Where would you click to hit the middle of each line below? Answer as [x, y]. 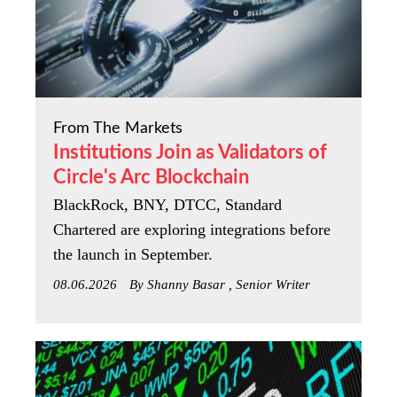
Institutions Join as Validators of [190, 152]
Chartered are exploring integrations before [192, 229]
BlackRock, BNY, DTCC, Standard [167, 204]
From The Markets [118, 128]
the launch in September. [133, 254]
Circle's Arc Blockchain [151, 177]
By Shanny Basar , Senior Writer [220, 284]
